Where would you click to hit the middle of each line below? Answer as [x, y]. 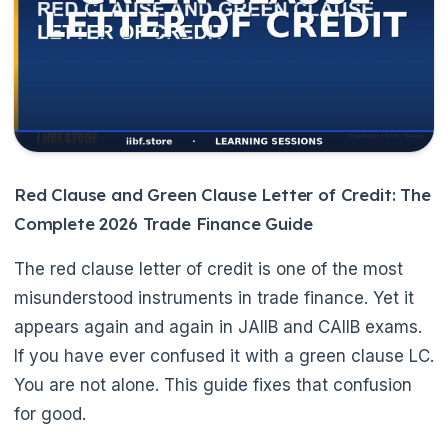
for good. [50, 414]
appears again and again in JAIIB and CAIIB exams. [218, 327]
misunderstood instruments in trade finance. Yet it [214, 298]
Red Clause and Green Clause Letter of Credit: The [222, 195]
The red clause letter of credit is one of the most [208, 269]
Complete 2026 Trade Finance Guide [163, 224]
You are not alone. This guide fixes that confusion [213, 385]
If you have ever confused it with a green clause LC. [224, 356]
